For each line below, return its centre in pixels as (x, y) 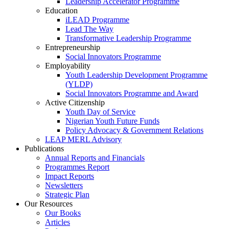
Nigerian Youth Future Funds (112, 121)
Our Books (63, 213)
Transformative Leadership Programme (128, 38)
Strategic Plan (67, 194)
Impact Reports (70, 176)
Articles (58, 222)
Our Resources (49, 204)
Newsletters (64, 185)
